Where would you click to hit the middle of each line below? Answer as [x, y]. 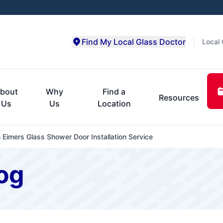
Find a [114, 91]
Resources [179, 97]
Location [114, 103]
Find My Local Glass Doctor [134, 42]
